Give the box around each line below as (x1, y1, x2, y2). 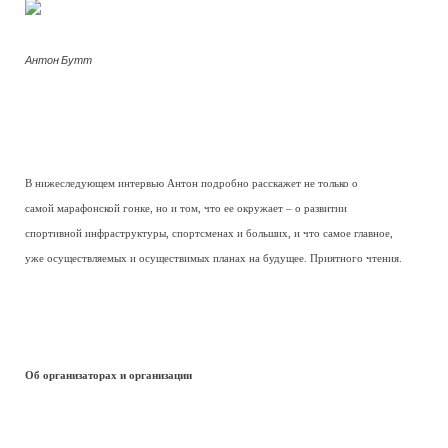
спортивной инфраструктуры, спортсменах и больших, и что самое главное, (25, 228, 393, 239)
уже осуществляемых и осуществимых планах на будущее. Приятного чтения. (25, 253, 402, 264)
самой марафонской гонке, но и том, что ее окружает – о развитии (25, 203, 347, 214)
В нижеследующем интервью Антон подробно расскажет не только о (25, 178, 358, 189)
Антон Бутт (25, 53, 92, 66)
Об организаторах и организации (25, 369, 192, 381)
